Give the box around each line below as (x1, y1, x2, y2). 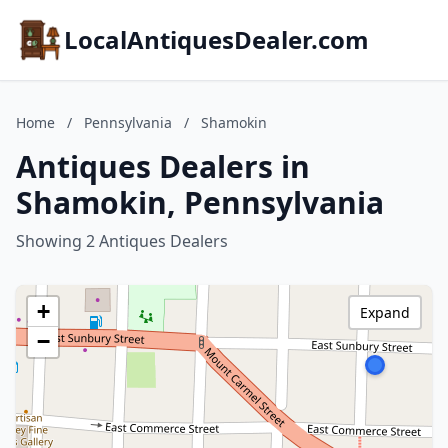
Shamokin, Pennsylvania (16, 182, 384, 223)
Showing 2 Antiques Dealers (16, 230, 228, 252)
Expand (360, 303, 410, 322)
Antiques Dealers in (16, 146, 310, 187)
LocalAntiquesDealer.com (64, 23, 369, 56)
